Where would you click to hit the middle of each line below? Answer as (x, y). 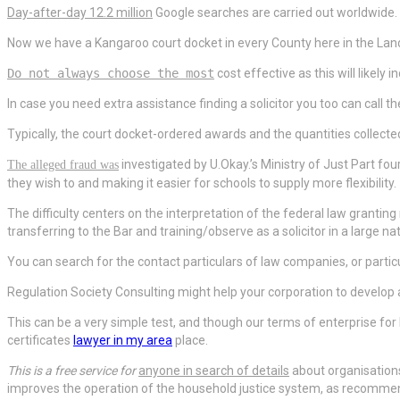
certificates (40, 341)
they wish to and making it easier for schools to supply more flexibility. (202, 183)
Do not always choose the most (111, 74)
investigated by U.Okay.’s (190, 165)
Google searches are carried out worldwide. (275, 13)
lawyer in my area (123, 341)
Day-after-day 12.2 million (80, 13)
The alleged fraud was (63, 165)
